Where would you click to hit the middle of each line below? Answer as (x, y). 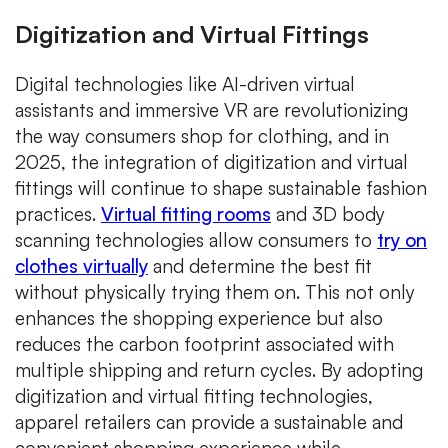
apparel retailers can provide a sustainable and (209, 422)
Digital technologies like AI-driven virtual (185, 84)
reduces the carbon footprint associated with (204, 344)
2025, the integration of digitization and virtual (211, 162)
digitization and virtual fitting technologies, (194, 396)
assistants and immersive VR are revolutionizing (211, 110)
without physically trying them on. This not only (215, 292)
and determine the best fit (260, 266)
